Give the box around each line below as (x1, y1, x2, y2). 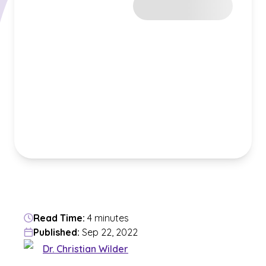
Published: (33, 226, 80, 238)
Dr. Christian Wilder (43, 242, 128, 255)
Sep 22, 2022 (82, 226, 138, 238)
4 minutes (87, 212, 129, 224)
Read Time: (33, 212, 85, 224)
